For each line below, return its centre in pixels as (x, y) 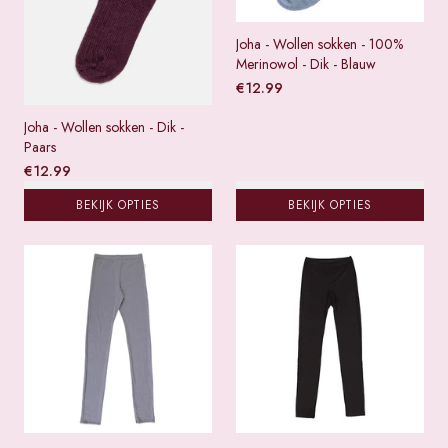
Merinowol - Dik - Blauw (306, 64)
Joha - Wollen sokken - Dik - (104, 127)
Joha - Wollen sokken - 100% (319, 44)
